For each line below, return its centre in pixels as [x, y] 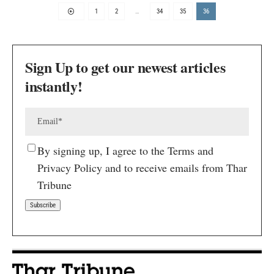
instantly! [54, 86]
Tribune [54, 184]
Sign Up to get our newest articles [125, 67]
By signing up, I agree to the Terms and [125, 150]
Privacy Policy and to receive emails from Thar [142, 167]
